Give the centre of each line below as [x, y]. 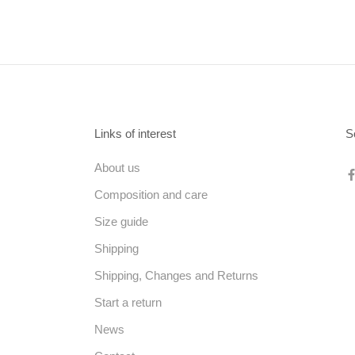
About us [117, 168]
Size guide [121, 221]
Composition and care [151, 195]
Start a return [128, 302]
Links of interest [135, 134]
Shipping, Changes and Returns [176, 275]
